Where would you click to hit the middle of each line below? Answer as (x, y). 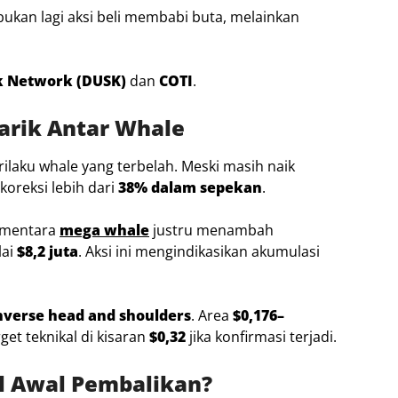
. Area (212, 315)
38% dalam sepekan (190, 187)
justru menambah (211, 230)
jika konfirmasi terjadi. (261, 336)
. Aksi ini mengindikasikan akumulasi (199, 251)
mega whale (104, 230)
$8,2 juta (48, 251)
